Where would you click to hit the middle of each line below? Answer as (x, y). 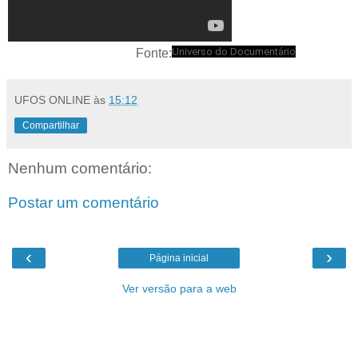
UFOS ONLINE (52, 99)
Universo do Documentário (234, 51)
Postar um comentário (84, 203)
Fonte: (90, 53)
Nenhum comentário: (80, 168)
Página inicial (179, 258)
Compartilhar (51, 125)
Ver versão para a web (179, 288)
